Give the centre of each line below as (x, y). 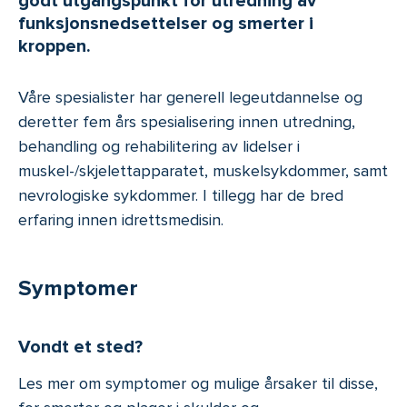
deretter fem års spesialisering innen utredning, (187, 122)
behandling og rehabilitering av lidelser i (159, 146)
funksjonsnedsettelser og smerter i (166, 24)
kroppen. (55, 46)
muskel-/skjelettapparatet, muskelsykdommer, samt (203, 171)
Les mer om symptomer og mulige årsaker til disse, (198, 383)
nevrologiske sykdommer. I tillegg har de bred (181, 195)
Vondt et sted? (80, 347)
